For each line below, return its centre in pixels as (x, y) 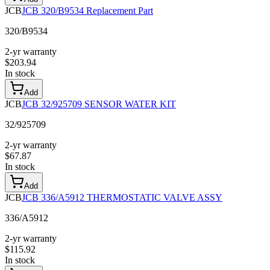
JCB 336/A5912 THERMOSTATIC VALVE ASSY (122, 198)
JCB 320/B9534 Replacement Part (87, 11)
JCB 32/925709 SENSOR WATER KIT (99, 104)
